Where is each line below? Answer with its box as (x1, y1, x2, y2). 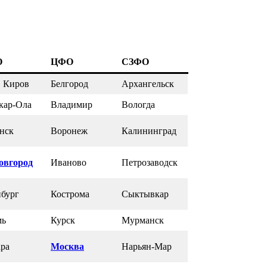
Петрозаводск (122, 157, 178, 167)
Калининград (122, 125, 176, 136)
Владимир (51, 99, 92, 110)
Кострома (51, 188, 89, 199)
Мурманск (122, 215, 164, 225)
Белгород (51, 78, 88, 89)
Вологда (122, 99, 155, 110)
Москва (51, 241, 84, 252)
